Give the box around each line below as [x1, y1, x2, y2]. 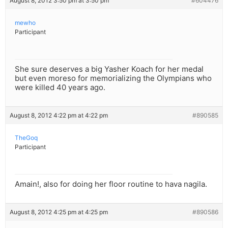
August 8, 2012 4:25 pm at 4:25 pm [10, 208, 108, 216]
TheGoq [15, 134, 38, 142]
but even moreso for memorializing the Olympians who [15, 73, 212, 83]
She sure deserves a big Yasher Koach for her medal [15, 64, 204, 74]
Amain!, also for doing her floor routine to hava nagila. [15, 179, 207, 189]
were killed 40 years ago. [15, 82, 105, 93]
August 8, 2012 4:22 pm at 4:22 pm [10, 111, 108, 120]
